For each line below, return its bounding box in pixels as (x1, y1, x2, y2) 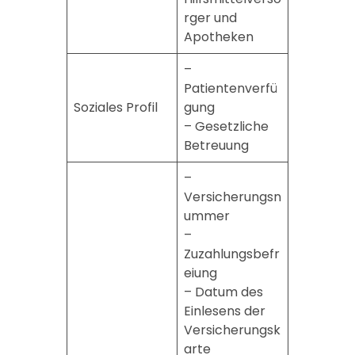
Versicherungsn (183, 187, 281, 206)
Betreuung (183, 136, 249, 155)
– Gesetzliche (183, 116, 269, 136)
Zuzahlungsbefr (183, 244, 280, 263)
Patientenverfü (183, 78, 277, 97)
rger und (183, 8, 237, 27)
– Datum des (183, 282, 263, 301)
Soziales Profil (73, 97, 158, 116)
